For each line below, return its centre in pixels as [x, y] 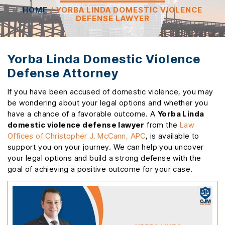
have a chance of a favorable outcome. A [83, 114]
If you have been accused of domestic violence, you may [110, 91]
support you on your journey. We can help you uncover [106, 147]
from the [162, 125]
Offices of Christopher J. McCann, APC [77, 136]
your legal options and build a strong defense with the [104, 158]
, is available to [172, 136]
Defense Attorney [63, 73]
